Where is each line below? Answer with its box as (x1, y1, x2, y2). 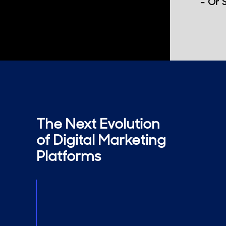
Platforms (36, 147, 101, 165)
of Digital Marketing (36, 131, 166, 149)
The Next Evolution (36, 115, 160, 133)
